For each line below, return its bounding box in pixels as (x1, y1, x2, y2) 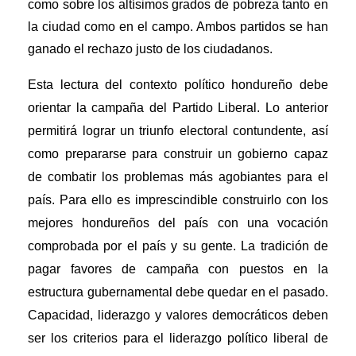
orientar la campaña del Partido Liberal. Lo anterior (28, 101, 328, 115)
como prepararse (28, 147, 126, 161)
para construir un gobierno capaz (132, 147, 328, 161)
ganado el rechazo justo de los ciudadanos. (28, 42, 273, 56)
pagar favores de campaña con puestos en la (28, 262, 328, 277)
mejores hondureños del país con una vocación (28, 216, 328, 230)
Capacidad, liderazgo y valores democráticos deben (28, 308, 328, 323)
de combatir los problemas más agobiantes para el (28, 170, 328, 184)
